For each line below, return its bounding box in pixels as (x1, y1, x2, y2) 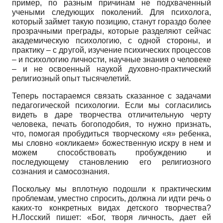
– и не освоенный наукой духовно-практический (12, 64, 211, 73)
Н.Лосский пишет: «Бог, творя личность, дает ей (12, 213, 211, 222)
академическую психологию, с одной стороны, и (12, 36, 211, 45)
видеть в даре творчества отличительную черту (12, 110, 211, 119)
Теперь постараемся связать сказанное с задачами (12, 91, 211, 100)
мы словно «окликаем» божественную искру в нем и (12, 138, 211, 147)
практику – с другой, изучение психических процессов (12, 45, 211, 54)
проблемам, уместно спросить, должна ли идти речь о (12, 194, 211, 203)
